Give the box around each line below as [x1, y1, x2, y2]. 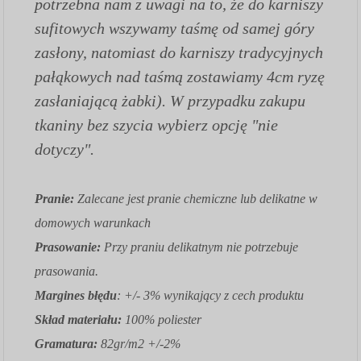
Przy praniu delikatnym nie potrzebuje [104, 239, 299, 254]
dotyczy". [35, 139, 95, 158]
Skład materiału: [35, 312, 126, 326]
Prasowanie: [35, 239, 105, 254]
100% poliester [125, 312, 202, 326]
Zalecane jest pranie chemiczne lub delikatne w [77, 191, 318, 205]
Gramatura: [35, 336, 98, 351]
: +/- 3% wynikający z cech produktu [117, 288, 305, 302]
